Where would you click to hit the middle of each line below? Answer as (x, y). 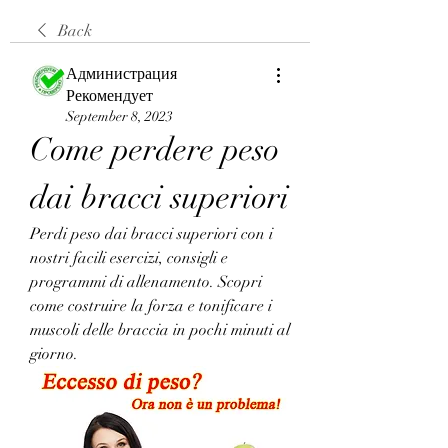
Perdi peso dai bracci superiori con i (151, 233)
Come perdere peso (154, 149)
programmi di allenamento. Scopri (146, 281)
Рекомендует (109, 95)
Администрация (121, 73)
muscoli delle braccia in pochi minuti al (160, 329)
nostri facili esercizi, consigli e (129, 257)
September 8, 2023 (119, 116)
